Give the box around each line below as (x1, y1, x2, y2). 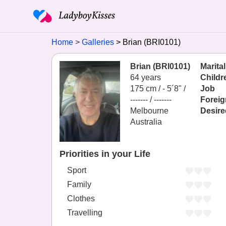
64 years (130, 73, 161, 82)
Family (67, 180, 91, 189)
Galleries (82, 38, 114, 46)
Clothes (67, 194, 95, 203)
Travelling (67, 208, 102, 217)
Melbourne (130, 106, 168, 115)
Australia (130, 118, 162, 126)
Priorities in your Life (60, 149, 150, 159)
